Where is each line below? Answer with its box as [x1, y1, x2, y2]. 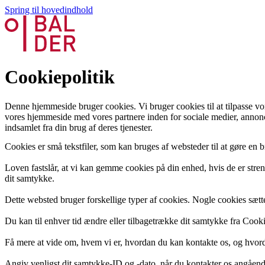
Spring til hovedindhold [5, 5, 93, 15]
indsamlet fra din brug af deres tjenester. [5, 122, 153, 132]
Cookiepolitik [5, 66, 115, 88]
